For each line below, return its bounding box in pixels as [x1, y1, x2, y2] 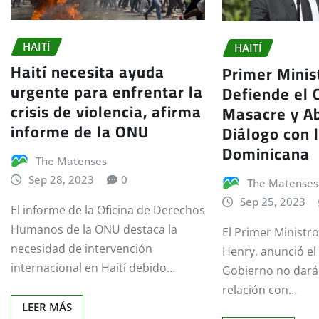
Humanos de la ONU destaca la [11, 221, 177, 238]
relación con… [222, 281, 298, 298]
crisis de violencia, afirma [11, 97, 202, 127]
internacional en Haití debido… [11, 260, 175, 276]
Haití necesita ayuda [11, 57, 164, 88]
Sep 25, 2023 [239, 194, 305, 209]
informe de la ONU [11, 117, 149, 147]
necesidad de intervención [11, 241, 152, 257]
